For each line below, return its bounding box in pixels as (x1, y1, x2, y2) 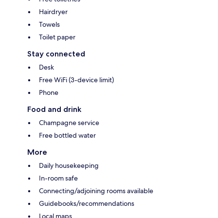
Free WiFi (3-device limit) (39, 75, 114, 84)
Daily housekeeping (39, 161, 99, 170)
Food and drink (27, 104, 81, 114)
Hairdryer (39, 7, 68, 16)
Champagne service (39, 118, 99, 127)
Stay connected (27, 49, 85, 58)
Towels (39, 19, 60, 29)
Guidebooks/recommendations (39, 199, 134, 208)
